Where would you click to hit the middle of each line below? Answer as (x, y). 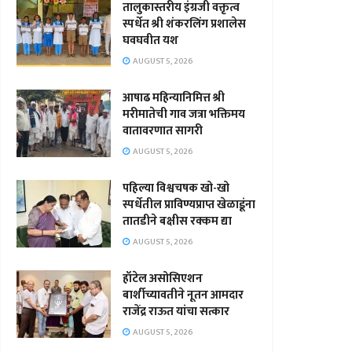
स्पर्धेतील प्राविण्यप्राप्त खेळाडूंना (189, 205)
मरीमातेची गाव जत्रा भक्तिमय (184, 114)
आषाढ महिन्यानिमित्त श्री (174, 98)
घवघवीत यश (152, 40)
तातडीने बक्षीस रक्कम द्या (177, 221)
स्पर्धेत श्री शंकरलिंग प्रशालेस (184, 24)
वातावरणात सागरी (163, 131)
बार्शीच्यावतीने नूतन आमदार (183, 295)
